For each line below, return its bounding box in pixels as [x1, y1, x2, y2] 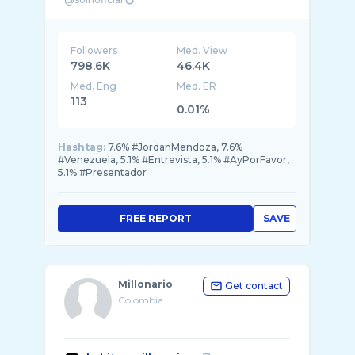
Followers [71, 44, 117, 56]
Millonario [118, 278, 173, 290]
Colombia [118, 294, 163, 306]
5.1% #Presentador [58, 166, 147, 178]
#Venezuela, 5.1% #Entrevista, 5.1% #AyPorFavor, [58, 154, 289, 166]
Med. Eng [71, 80, 116, 92]
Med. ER [177, 80, 217, 92]
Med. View [177, 44, 228, 56]
